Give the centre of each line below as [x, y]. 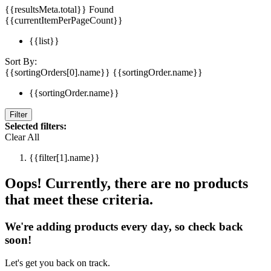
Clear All [22, 137]
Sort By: [21, 61]
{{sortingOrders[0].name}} [59, 72]
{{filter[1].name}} [64, 157]
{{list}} [44, 41]
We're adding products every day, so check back [124, 226]
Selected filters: [36, 126]
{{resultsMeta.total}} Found [59, 9]
